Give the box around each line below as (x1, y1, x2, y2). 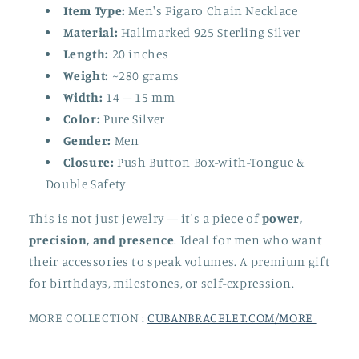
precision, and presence (28, 232, 175, 248)
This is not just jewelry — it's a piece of (28, 211, 262, 227)
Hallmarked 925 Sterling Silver (118, 25, 301, 41)
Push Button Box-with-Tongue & (114, 155, 305, 171)
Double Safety (45, 176, 126, 192)
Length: (63, 46, 109, 63)
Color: (63, 111, 101, 127)
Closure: (63, 155, 115, 171)
